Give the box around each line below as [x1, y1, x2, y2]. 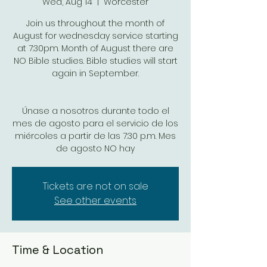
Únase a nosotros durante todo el [21, 105, 169, 117]
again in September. [52, 67, 139, 79]
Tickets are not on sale [42, 179, 148, 193]
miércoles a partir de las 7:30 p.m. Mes [15, 130, 176, 142]
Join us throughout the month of [26, 17, 164, 29]
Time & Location [12, 242, 104, 257]
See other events [54, 194, 136, 207]
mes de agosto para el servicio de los [13, 117, 178, 129]
